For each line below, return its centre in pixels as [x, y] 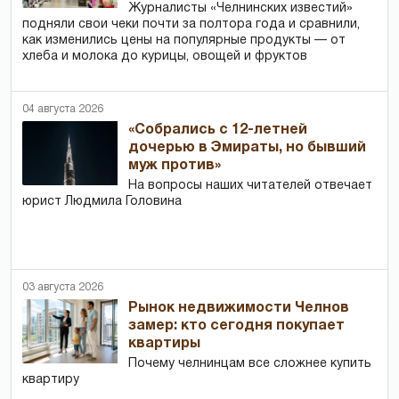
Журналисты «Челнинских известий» [241, 8]
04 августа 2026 [63, 109]
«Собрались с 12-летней [218, 130]
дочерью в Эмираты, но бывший [248, 147]
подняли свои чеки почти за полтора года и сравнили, [191, 24]
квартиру [51, 379]
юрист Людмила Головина [102, 201]
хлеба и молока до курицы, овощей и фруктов [165, 56]
